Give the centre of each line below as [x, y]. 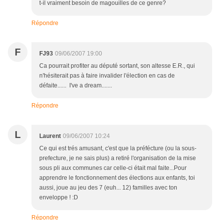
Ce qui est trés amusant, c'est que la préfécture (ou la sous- [118, 148]
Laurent [50, 136]
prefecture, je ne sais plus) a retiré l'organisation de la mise [118, 158]
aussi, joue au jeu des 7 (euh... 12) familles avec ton [108, 187]
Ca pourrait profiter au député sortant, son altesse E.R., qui [117, 66]
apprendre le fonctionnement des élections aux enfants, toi [117, 178]
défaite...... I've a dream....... [76, 85]
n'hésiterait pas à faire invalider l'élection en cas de [107, 75]
